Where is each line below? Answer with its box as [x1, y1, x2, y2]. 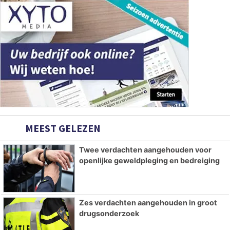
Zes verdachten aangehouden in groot [79, 198, 217, 207]
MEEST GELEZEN [23, 121, 101, 135]
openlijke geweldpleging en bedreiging [79, 156, 220, 165]
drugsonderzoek [79, 208, 139, 218]
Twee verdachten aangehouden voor [79, 145, 212, 154]
